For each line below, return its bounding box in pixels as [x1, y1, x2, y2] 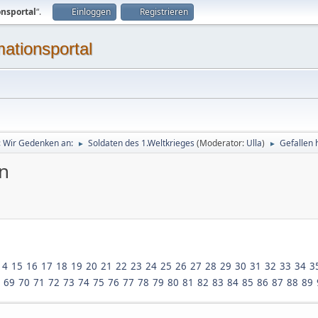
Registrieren [140, 6, 188, 18]
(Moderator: [197, 137, 246, 149]
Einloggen [72, 6, 111, 18]
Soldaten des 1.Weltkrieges [88, 137, 194, 149]
